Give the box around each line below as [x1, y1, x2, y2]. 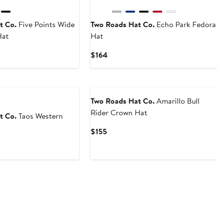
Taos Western [16, 110, 63, 122]
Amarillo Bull [155, 95, 200, 107]
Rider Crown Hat [91, 107, 148, 118]
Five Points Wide [16, 19, 75, 30]
